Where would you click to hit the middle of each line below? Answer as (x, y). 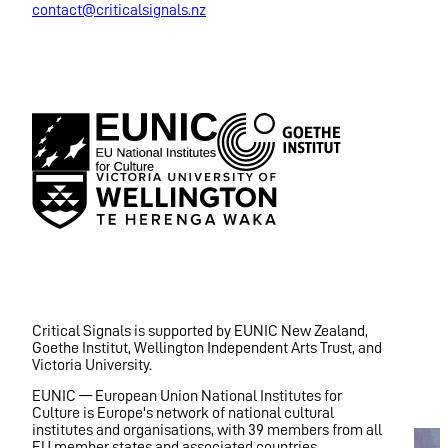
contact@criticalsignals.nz (119, 10)
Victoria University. (92, 365)
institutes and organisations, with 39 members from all (207, 430)
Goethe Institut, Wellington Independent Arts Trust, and (207, 348)
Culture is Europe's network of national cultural (183, 413)
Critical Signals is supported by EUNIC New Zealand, (200, 331)
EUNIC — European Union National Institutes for (187, 396)
